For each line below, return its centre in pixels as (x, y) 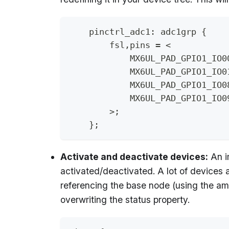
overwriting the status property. (125, 200)
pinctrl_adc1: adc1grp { (138, 31)
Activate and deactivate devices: (134, 156)
